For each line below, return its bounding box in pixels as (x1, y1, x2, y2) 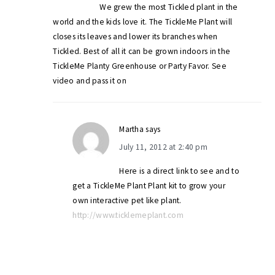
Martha (119, 124, 144, 135)
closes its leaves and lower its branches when (53, 31, 218, 42)
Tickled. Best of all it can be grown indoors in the (53, 46, 231, 57)
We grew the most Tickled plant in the (99, 2, 238, 13)
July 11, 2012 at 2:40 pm (119, 142, 207, 153)
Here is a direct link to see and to (119, 166, 239, 177)
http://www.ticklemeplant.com (72, 210, 184, 221)
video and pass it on (53, 76, 126, 87)
